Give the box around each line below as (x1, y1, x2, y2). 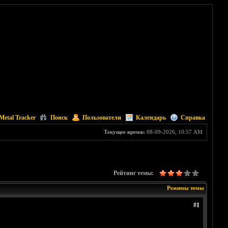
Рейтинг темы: (113, 169, 154, 177)
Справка (180, 114, 205, 121)
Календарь (135, 114, 166, 121)
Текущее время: (103, 129, 145, 135)
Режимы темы (166, 185, 204, 191)
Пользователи (82, 114, 121, 121)
